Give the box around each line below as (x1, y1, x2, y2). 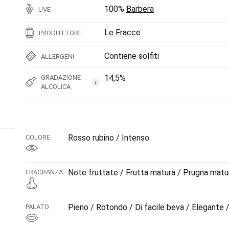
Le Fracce (104, 28, 141, 37)
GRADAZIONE (41, 74, 81, 81)
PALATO (26, 203, 49, 211)
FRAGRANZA (26, 168, 63, 176)
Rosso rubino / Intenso (68, 133, 149, 143)
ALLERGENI (41, 53, 74, 60)
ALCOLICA (41, 83, 71, 90)
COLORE (26, 133, 50, 141)
